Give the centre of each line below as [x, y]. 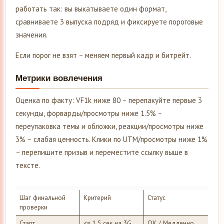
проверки [33, 207]
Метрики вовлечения [59, 78]
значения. [31, 34]
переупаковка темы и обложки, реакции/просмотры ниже [109, 126]
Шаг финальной [42, 198]
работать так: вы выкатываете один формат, [91, 8]
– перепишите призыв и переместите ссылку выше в [102, 152]
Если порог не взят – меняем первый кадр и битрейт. [103, 55]
